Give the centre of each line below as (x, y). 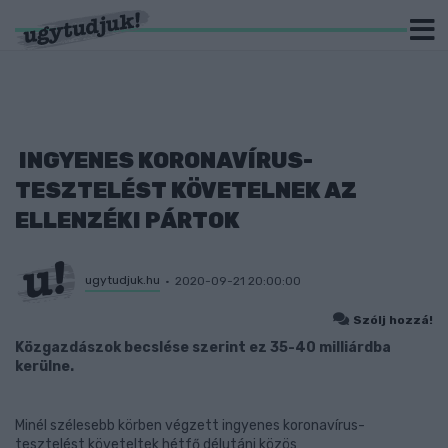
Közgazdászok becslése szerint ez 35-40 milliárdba (203, 347)
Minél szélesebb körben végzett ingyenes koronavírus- (190, 425)
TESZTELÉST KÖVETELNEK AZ (186, 190)
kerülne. (44, 366)
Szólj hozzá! (393, 320)
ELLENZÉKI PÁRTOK (127, 220)
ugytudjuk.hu (122, 279)
